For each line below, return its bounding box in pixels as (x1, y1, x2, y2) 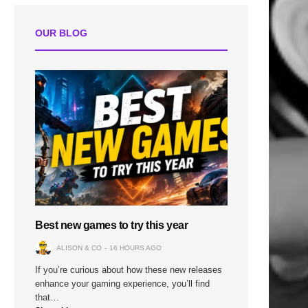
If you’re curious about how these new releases (35, 264, 223, 275)
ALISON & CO (56, 243, 102, 252)
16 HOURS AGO (109, 243, 162, 252)
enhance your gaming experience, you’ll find (35, 278, 210, 289)
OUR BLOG (35, 27, 87, 38)
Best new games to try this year (35, 219, 188, 231)
